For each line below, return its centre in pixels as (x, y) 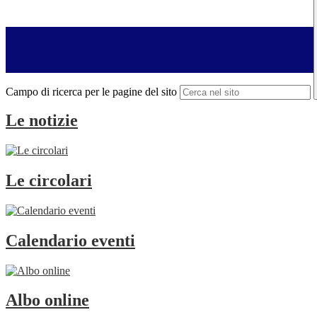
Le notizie (42, 121)
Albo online (47, 300)
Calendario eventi (70, 240)
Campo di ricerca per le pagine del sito (91, 92)
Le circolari (49, 180)
